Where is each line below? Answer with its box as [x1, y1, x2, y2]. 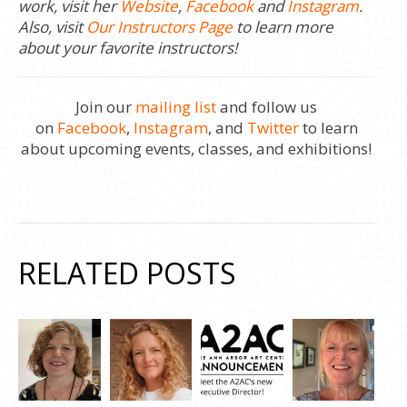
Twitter [246, 117, 299, 139]
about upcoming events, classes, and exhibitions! [21, 138, 372, 160]
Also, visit [18, 16, 86, 38]
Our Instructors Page [86, 16, 233, 38]
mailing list [135, 96, 217, 118]
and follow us [216, 96, 318, 118]
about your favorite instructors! [18, 37, 237, 59]
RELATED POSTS [18, 253, 236, 293]
